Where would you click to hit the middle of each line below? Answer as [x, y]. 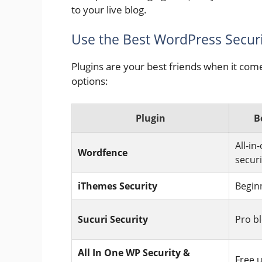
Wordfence [103, 152]
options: [90, 81]
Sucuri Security [113, 219]
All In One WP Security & [134, 252]
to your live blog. [109, 9]
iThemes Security [118, 186]
